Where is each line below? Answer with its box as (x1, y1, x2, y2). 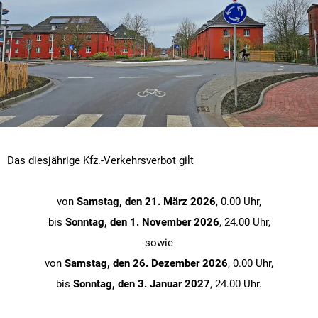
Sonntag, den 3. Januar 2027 (73, 277, 210, 290)
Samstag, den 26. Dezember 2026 (65, 256, 228, 270)
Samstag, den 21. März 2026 (77, 194, 216, 208)
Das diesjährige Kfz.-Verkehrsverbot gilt (7, 153, 194, 167)
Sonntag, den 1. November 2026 (65, 215, 219, 229)
